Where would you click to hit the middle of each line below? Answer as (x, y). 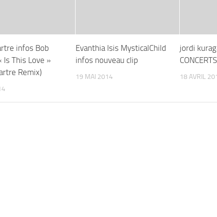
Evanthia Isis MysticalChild (121, 48)
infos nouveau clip (107, 60)
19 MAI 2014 (94, 77)
